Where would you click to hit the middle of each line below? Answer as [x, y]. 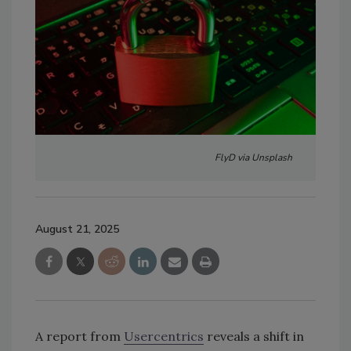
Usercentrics [164, 337]
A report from [80, 337]
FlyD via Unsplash [253, 158]
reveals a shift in [254, 337]
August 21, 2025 [77, 230]
